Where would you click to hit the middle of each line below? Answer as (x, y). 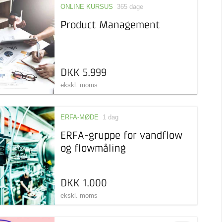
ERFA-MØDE (79, 117)
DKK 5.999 (83, 73)
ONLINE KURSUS (86, 7)
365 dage (130, 7)
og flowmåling (93, 149)
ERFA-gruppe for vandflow (121, 136)
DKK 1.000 (83, 184)
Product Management (110, 26)
